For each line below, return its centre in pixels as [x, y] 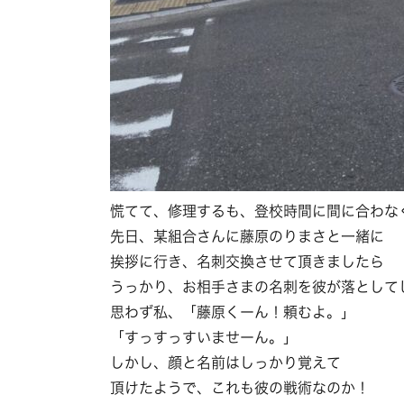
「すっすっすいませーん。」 [204, 337]
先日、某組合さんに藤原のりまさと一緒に [247, 236]
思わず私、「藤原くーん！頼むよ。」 [233, 312]
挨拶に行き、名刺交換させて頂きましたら [247, 262]
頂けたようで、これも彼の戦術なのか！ [240, 388]
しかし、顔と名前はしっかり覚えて [225, 363]
